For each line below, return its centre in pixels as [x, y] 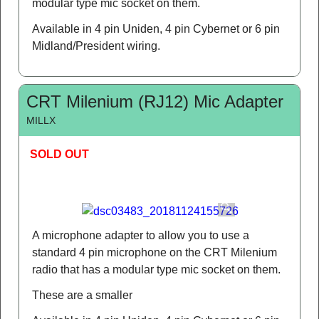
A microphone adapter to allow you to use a [141, 235]
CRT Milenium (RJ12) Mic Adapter [155, 101]
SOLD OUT [59, 154]
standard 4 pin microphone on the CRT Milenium [155, 252]
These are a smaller [82, 295]
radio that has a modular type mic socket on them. [156, 269]
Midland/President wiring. [96, 46]
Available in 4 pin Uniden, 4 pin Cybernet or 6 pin [156, 28]
